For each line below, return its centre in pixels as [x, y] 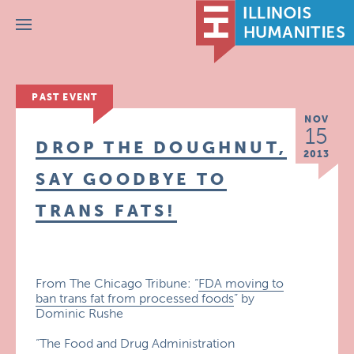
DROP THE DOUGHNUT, [161, 147]
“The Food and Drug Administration [136, 343]
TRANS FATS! [106, 211]
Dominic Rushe [80, 313]
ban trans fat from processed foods [135, 298]
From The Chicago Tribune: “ [117, 283]
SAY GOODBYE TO [132, 179]
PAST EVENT [65, 97]
